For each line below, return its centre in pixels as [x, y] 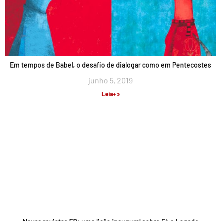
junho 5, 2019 [110, 80]
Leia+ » [110, 94]
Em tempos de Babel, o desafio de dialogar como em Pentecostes [110, 65]
